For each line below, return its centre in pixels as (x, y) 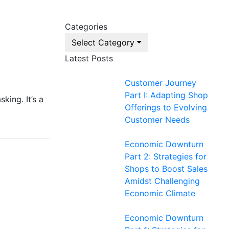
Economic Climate (160, 193)
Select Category (103, 42)
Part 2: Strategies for (166, 156)
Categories (86, 27)
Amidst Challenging (162, 181)
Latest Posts (89, 58)
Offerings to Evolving (166, 107)
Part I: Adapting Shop (166, 95)
